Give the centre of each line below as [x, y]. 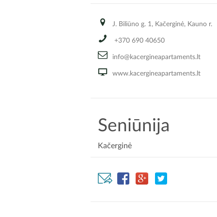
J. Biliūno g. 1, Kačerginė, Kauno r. [162, 24]
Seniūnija [134, 126]
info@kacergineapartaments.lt [156, 57]
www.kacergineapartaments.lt [156, 74]
